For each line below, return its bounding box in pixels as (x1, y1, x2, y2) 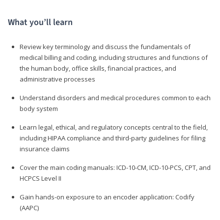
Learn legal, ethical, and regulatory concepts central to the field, (20, 122, 208, 132)
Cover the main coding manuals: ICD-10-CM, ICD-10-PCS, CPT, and (20, 163, 211, 172)
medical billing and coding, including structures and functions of (20, 53, 208, 62)
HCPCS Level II (20, 173, 61, 183)
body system (20, 104, 58, 113)
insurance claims (20, 144, 70, 153)
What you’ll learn (8, 16, 73, 28)
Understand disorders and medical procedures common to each (20, 93, 211, 102)
